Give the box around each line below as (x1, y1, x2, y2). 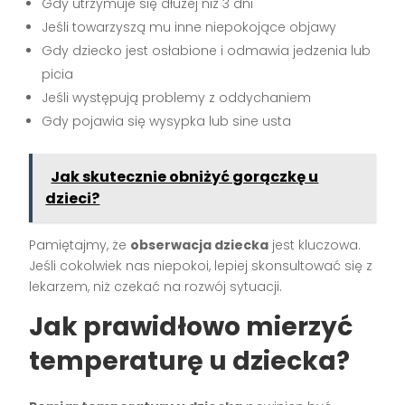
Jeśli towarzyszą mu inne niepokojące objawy (42, 18, 337, 37)
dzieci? (45, 188, 100, 210)
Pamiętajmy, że (29, 236, 131, 255)
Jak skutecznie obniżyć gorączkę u (51, 166, 319, 188)
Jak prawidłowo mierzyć (29, 309, 353, 345)
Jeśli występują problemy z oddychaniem (42, 89, 312, 108)
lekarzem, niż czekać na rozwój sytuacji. (29, 278, 283, 297)
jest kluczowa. (268, 236, 362, 255)
